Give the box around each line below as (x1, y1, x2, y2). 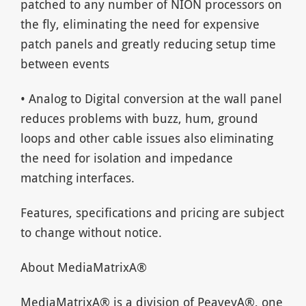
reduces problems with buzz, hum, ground (20, 109, 258, 126)
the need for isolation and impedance (20, 149, 233, 166)
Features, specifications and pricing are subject (20, 204, 284, 221)
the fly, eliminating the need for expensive (20, 15, 260, 32)
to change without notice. (20, 223, 162, 240)
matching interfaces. (20, 169, 135, 186)
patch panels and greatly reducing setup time (20, 35, 276, 52)
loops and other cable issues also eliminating (20, 129, 273, 146)
